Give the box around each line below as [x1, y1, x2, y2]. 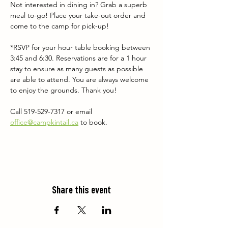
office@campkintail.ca [10, 118, 78, 127]
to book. [78, 118, 107, 127]
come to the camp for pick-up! [10, 21, 109, 31]
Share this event [52, 185, 111, 195]
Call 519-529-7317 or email [10, 107, 94, 116]
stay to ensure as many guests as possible [10, 64, 145, 73]
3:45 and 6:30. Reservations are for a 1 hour [10, 53, 149, 63]
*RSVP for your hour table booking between [10, 43, 152, 52]
